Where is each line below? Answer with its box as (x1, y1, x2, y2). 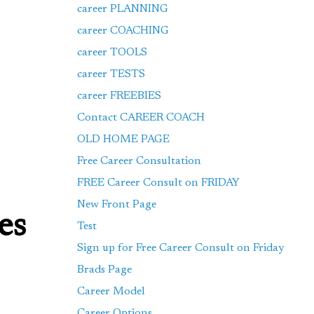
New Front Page (77, 199, 157, 210)
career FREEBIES (77, 90, 162, 102)
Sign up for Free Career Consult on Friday (77, 243, 285, 254)
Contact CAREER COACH (77, 112, 205, 123)
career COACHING (77, 25, 170, 36)
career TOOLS (77, 47, 148, 58)
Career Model (77, 286, 146, 297)
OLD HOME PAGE (77, 134, 170, 145)
